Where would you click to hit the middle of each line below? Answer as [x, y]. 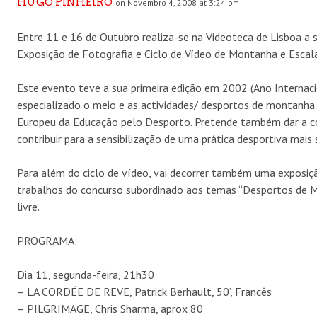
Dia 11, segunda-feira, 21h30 [86, 274]
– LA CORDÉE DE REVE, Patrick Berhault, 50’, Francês [144, 291]
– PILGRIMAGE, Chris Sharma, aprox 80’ [111, 308]
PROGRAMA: [47, 240]
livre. [28, 206]
